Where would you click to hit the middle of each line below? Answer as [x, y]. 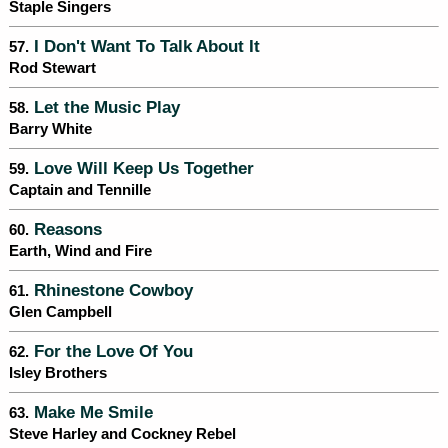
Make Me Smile [91, 412]
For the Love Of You [111, 351]
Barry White [50, 129]
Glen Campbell [60, 312]
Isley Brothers [58, 373]
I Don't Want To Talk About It [144, 46]
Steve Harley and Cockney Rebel [122, 434]
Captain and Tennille [80, 190]
